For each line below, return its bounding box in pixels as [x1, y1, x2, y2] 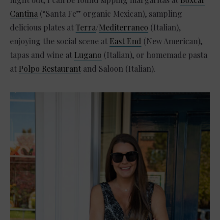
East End [110, 35, 141, 46]
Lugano [74, 49, 102, 60]
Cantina [10, 8, 38, 19]
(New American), [141, 35, 202, 46]
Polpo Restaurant [19, 63, 81, 74]
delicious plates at [10, 22, 76, 32]
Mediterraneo [99, 22, 148, 32]
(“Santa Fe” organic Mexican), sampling [38, 8, 182, 19]
